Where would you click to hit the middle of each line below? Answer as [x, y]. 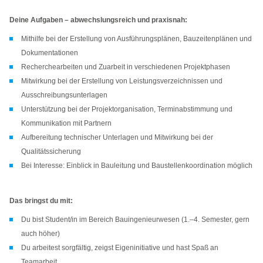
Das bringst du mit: [41, 201]
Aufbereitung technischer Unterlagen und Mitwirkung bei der [117, 138]
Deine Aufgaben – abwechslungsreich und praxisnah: [98, 20]
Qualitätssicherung [51, 152]
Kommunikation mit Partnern [66, 124]
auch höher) [41, 234]
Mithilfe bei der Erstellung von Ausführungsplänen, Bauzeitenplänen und [136, 39]
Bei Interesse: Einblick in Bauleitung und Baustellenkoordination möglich [137, 166]
